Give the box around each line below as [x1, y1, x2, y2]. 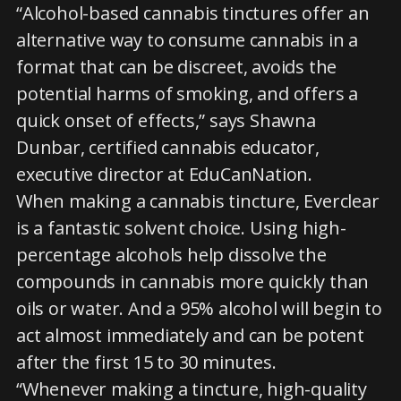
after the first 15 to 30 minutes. [16, 350, 277, 374]
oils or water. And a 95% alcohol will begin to [16, 296, 382, 320]
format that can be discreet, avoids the [16, 55, 337, 79]
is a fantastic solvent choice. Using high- [16, 216, 346, 240]
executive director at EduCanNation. [16, 162, 312, 186]
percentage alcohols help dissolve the [16, 243, 327, 267]
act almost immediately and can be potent [16, 323, 364, 347]
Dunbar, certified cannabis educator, [16, 135, 320, 159]
